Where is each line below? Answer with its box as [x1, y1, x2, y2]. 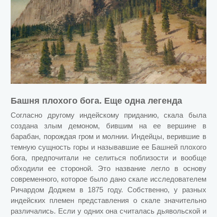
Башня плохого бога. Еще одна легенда [11, 96, 183, 106]
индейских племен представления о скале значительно [11, 196, 206, 205]
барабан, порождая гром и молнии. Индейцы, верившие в [11, 132, 206, 141]
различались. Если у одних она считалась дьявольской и [11, 207, 206, 216]
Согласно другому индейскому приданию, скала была [11, 111, 206, 120]
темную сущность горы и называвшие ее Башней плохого [11, 143, 206, 152]
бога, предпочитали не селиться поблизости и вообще [11, 154, 206, 162]
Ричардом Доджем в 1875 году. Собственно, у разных [11, 186, 206, 194]
